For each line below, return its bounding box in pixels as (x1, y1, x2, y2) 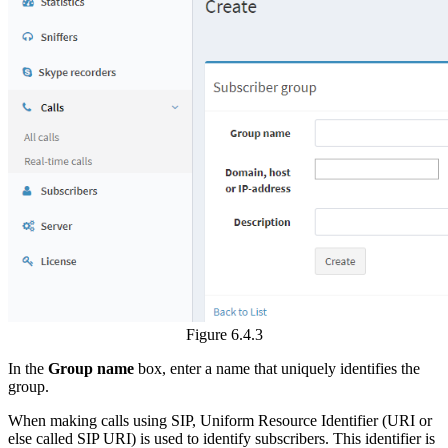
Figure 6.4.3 (185, 325, 263, 343)
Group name (48, 359, 134, 377)
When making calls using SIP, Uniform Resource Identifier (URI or (8, 411, 432, 429)
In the (8, 359, 48, 377)
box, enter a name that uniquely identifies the (134, 359, 420, 377)
